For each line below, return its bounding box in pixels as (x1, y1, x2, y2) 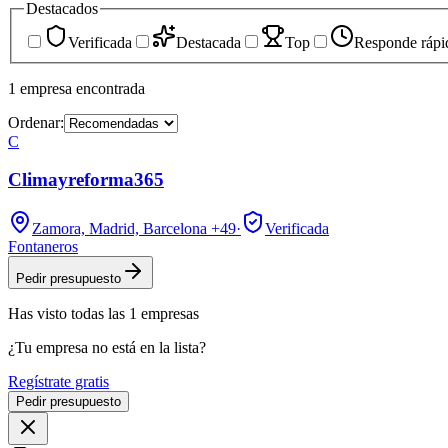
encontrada (76, 79, 145, 97)
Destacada (176, 33, 241, 51)
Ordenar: (8, 113, 64, 131)
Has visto (8, 305, 71, 323)
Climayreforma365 (8, 169, 164, 191)
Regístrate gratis (8, 373, 109, 391)
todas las (71, 305, 125, 323)
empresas (141, 305, 199, 323)
